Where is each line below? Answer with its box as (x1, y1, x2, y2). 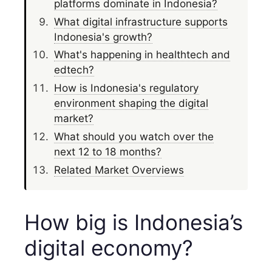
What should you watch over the (53, 130, 214, 143)
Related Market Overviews (53, 163, 184, 176)
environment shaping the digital (53, 97, 208, 110)
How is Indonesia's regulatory (53, 81, 199, 95)
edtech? (53, 63, 94, 76)
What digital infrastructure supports (53, 15, 228, 28)
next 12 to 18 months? (53, 145, 161, 158)
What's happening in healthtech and (53, 48, 230, 61)
